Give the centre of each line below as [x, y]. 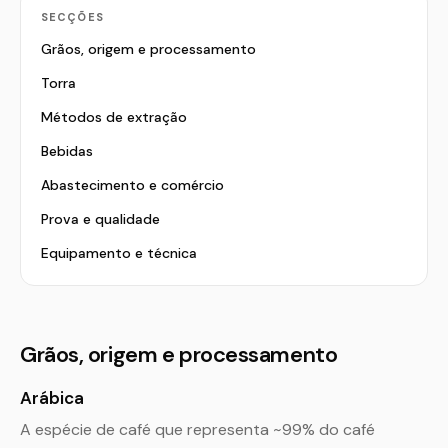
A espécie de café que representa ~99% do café [197, 429]
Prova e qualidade [100, 219]
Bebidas [67, 151]
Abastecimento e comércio [132, 185]
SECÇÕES [72, 17]
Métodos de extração [114, 117]
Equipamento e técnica [119, 253]
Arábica [52, 398]
